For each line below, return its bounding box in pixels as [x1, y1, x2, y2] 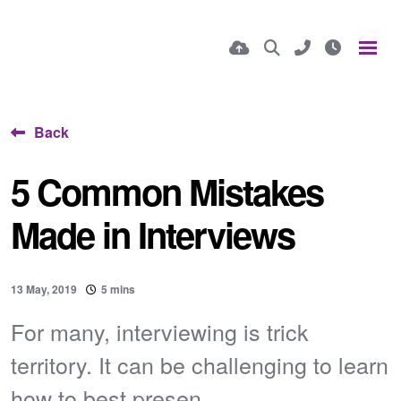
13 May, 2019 [11, 281, 77, 297]
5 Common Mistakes [11, 166, 323, 217]
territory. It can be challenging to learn [11, 348, 388, 380]
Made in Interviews [11, 209, 294, 260]
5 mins [101, 281, 135, 297]
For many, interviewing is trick [11, 315, 309, 347]
